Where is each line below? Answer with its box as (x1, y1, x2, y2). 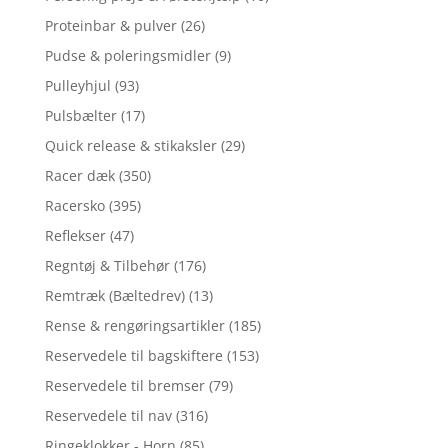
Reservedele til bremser (44, 376, 205, 396)
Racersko (44, 196, 105, 216)
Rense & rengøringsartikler (44, 316, 225, 336)
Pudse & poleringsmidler (44, 46, 211, 66)
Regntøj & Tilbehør (44, 256, 170, 276)
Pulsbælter (44, 106, 117, 126)
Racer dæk (44, 166, 115, 186)
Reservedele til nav (44, 406, 172, 426)
